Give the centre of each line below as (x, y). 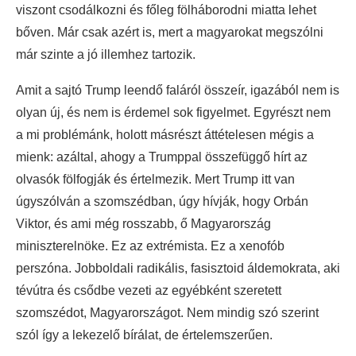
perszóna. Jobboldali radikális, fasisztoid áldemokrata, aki (178, 269)
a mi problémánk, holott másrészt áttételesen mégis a (165, 135)
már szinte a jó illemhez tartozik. (106, 55)
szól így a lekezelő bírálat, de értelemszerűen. (144, 335)
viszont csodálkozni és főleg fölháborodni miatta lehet (166, 10)
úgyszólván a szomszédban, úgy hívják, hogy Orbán (162, 202)
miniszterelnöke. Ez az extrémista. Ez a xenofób (150, 246)
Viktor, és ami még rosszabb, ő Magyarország (143, 224)
